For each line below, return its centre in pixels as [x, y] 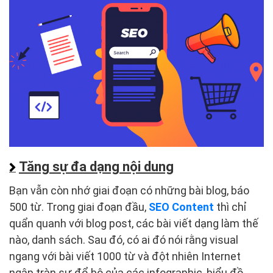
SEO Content [181, 207]
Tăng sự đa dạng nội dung [96, 166]
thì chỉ [232, 207]
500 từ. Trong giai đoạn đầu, [79, 207]
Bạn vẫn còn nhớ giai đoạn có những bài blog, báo [129, 190]
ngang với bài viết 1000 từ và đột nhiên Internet [125, 256]
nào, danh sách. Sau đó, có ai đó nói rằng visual [124, 239]
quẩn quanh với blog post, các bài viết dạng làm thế [134, 223]
